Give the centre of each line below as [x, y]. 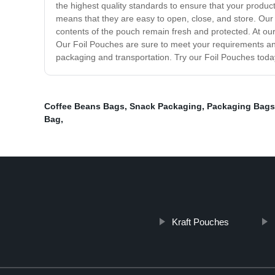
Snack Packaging [166, 107]
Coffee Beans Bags [84, 107]
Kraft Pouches [200, 222]
